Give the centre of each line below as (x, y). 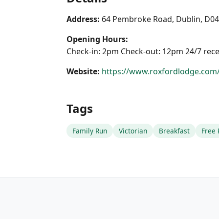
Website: (83, 71)
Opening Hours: (97, 39)
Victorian (133, 131)
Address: (83, 19)
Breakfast (174, 131)
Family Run (90, 131)
